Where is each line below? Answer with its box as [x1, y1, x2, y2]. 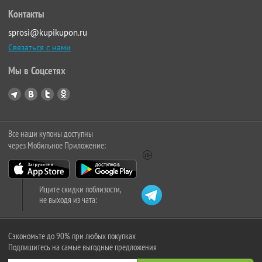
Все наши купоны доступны [8, 128, 93, 140]
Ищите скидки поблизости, [39, 184, 122, 195]
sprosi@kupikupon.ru [8, 27, 87, 39]
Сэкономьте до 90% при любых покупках [8, 230, 136, 242]
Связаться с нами [8, 42, 71, 53]
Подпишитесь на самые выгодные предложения [8, 242, 157, 253]
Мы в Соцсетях [8, 64, 65, 78]
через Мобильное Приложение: [8, 140, 106, 151]
